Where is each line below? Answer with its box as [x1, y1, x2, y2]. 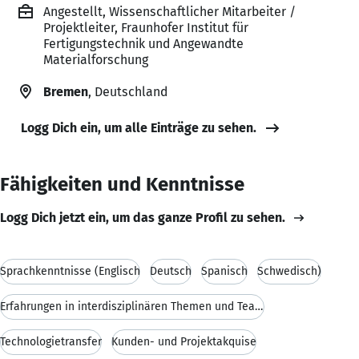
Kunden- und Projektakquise [111, 334, 256, 349]
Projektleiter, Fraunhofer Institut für [43, 19, 248, 35]
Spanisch [201, 264, 248, 278]
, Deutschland [88, 83, 167, 99]
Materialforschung [43, 51, 148, 67]
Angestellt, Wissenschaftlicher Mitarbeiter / [43, 3, 296, 19]
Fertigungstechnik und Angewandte [43, 35, 244, 51]
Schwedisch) [257, 264, 321, 278]
